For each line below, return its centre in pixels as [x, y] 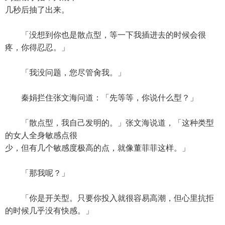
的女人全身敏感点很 [41, 135]
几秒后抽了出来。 [37, 10]
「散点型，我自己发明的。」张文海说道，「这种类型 [109, 123]
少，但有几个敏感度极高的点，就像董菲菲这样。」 [97, 148]
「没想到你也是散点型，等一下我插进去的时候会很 [105, 35]
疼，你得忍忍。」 [37, 47]
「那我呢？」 [37, 173]
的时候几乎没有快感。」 [49, 211]
